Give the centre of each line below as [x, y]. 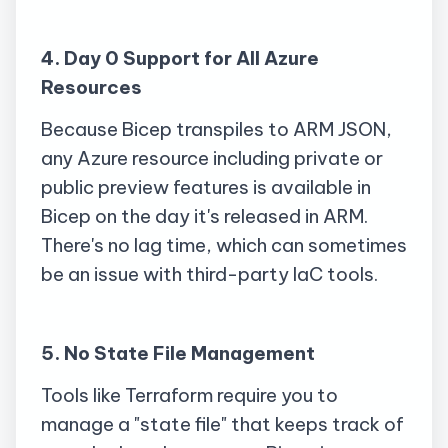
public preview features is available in [206, 186]
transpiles [220, 128]
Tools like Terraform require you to [189, 394]
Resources [91, 87]
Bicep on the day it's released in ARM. [204, 215]
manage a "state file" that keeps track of [222, 423]
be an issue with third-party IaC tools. [209, 273]
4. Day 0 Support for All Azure [180, 58]
